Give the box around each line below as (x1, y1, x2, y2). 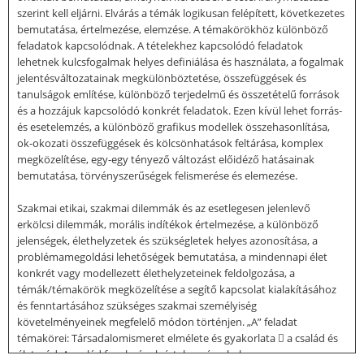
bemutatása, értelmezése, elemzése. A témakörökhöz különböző (17, 21, 328, 37)
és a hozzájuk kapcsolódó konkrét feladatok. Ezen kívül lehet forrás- (17, 102, 342, 118)
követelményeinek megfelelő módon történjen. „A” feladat (17, 314, 297, 329)
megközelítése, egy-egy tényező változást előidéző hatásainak (17, 151, 314, 167)
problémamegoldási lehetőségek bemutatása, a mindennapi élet (17, 249, 327, 264)
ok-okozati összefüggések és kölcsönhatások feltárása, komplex (17, 135, 323, 150)
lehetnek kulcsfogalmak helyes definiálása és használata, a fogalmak (17, 54, 344, 69)
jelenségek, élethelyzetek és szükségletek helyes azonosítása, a (17, 232, 318, 248)
